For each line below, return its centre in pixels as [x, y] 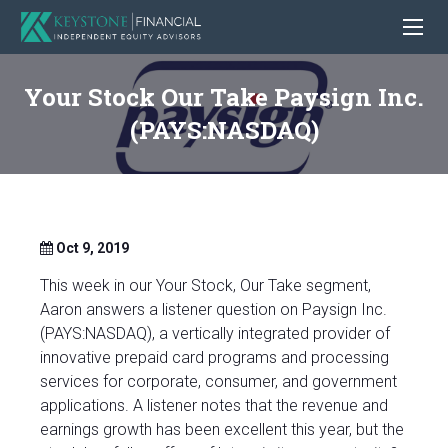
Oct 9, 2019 [91, 248]
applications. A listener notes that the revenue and [214, 406]
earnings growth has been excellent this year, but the [222, 430]
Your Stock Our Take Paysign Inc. [224, 97]
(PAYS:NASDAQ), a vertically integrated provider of [215, 334]
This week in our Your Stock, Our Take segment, [205, 286]
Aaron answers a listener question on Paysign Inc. [213, 310]
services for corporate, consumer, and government [218, 382]
